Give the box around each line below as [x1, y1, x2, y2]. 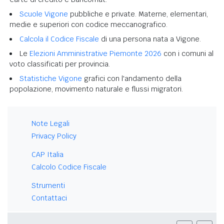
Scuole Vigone [19, 9, 68, 18]
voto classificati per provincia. [9, 59, 110, 68]
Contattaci [31, 193, 67, 202]
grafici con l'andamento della [82, 73, 181, 83]
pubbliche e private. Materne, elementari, [68, 9, 208, 18]
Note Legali [31, 118, 69, 128]
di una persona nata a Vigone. [99, 34, 201, 43]
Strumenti [31, 180, 65, 190]
